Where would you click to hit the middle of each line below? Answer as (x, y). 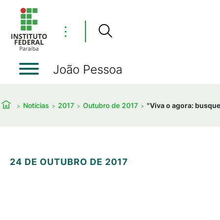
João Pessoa (88, 69)
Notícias (36, 105)
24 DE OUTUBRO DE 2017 (69, 162)
